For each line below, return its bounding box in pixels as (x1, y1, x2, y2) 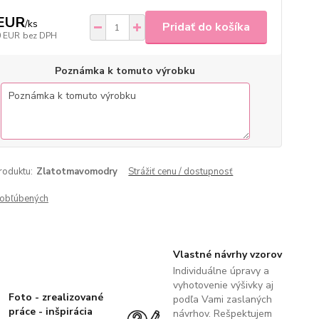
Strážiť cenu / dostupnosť (128, 165, 234, 178)
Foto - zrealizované (9, 291, 104, 304)
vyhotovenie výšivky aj (172, 278, 273, 292)
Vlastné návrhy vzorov (172, 248, 282, 261)
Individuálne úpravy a (172, 264, 269, 278)
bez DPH (22, 29, 57, 41)
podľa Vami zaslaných (172, 293, 272, 306)
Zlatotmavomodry (36, 165, 117, 178)
